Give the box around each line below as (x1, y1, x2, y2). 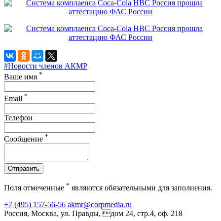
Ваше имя (4, 73, 39, 81)
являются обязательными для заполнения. (70, 184, 212, 192)
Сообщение (4, 134, 45, 143)
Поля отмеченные (4, 184, 66, 192)
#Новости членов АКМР (4, 61, 87, 70)
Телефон (4, 113, 33, 122)
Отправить (8, 164, 39, 172)
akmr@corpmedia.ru (68, 200, 132, 209)
